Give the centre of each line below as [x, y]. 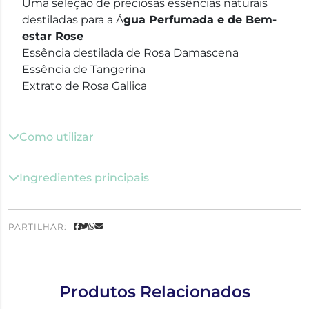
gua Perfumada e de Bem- [200, 19]
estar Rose [53, 36]
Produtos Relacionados [154, 291]
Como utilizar [57, 137]
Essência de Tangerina [84, 69]
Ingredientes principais [84, 177]
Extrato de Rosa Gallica [84, 86]
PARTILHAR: [38, 226]
